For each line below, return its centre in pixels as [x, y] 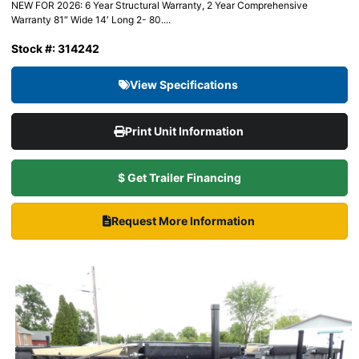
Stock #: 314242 [55, 49]
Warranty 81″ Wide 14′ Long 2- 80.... [91, 20]
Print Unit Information [185, 131]
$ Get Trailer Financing [179, 178]
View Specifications [185, 85]
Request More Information [184, 221]
